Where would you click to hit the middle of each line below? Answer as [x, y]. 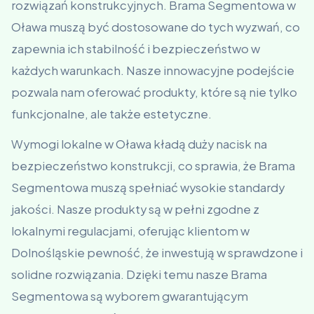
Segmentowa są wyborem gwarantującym [130, 296]
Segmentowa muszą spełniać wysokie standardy [148, 187]
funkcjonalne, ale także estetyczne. [111, 114]
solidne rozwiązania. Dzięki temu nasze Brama [139, 274]
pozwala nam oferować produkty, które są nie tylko [154, 92]
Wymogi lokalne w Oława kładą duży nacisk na [139, 144]
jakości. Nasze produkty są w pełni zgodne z [135, 209]
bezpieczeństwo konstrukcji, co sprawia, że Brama [153, 166]
